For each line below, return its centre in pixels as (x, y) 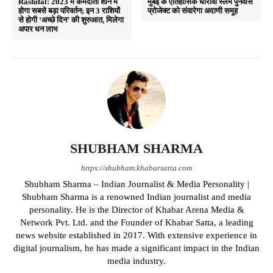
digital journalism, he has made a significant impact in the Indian (136, 248)
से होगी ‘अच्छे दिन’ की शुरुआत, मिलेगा (71, 19)
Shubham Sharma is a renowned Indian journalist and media (136, 197)
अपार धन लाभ (38, 29)
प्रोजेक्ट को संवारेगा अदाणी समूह (193, 10)
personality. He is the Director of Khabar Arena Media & (136, 209)
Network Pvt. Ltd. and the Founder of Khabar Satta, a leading (136, 222)
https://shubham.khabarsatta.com (136, 168)
